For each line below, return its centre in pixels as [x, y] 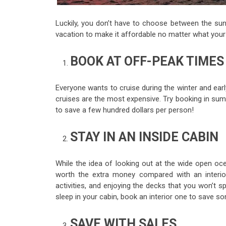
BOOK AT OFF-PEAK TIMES [147, 62]
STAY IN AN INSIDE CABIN [144, 137]
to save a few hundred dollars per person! [125, 110]
